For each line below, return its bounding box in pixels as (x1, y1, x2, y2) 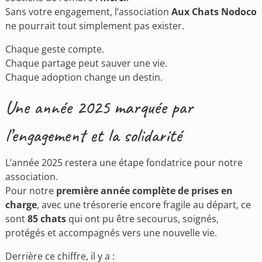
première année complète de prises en (56, 184, 233, 197)
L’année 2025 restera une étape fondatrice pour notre (5, 156, 243, 169)
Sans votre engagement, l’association (5, 5, 171, 18)
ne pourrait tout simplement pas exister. (5, 19, 184, 32)
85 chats (27, 212, 68, 225)
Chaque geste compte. (5, 43, 104, 56)
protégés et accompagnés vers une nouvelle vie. (5, 226, 217, 239)
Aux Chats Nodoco (171, 5, 257, 18)
